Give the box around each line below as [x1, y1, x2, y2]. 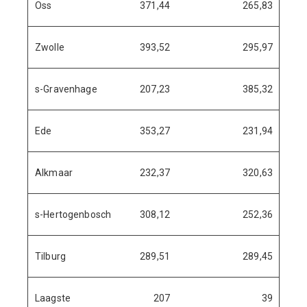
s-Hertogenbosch [35, 209, 112, 220]
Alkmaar [35, 167, 73, 178]
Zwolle [35, 42, 64, 53]
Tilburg [35, 251, 66, 262]
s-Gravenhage [35, 84, 97, 95]
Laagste [35, 293, 71, 304]
